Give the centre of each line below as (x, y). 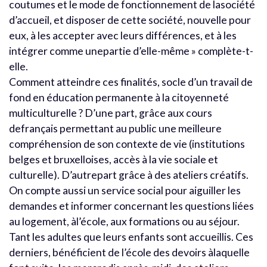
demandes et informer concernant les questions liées (131, 206)
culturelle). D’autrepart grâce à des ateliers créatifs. (129, 175)
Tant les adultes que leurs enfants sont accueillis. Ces (131, 237)
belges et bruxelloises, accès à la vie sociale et (114, 159)
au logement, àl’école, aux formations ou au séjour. (124, 221)
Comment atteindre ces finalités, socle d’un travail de (131, 82)
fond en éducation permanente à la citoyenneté (119, 97)
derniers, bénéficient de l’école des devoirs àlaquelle (129, 252)
